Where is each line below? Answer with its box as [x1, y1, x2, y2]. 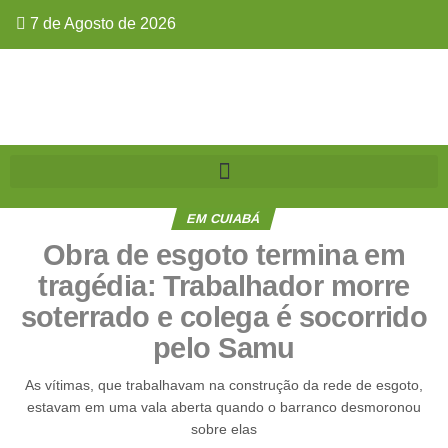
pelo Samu [153, 332, 295, 364]
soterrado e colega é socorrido [20, 301, 428, 333]
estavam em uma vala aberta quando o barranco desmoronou [26, 399, 421, 415]
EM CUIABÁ [185, 211, 263, 226]
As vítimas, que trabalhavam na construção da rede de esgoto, [24, 377, 423, 393]
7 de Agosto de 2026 [26, 15, 176, 32]
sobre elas [190, 421, 257, 437]
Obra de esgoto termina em [42, 239, 406, 271]
